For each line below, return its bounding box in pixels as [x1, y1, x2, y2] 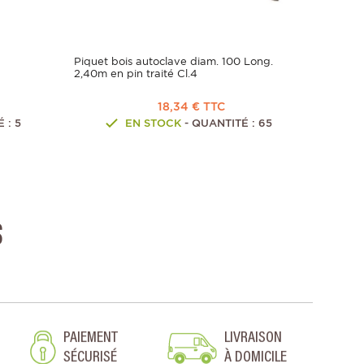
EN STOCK [124, 117, 181, 130]
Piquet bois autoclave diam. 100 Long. [74, 55, 273, 68]
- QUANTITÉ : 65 [180, 117, 272, 130]
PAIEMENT [63, 330, 119, 347]
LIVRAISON [223, 330, 282, 347]
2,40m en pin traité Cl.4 [74, 67, 197, 80]
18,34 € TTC [158, 100, 225, 114]
